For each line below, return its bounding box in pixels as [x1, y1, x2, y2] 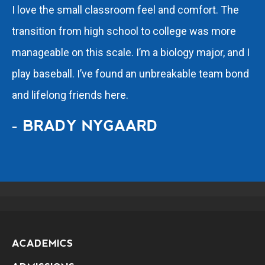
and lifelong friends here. [12, 89, 128, 102]
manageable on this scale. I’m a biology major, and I [12, 46, 250, 59]
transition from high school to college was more [12, 25, 236, 38]
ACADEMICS [12, 238, 73, 250]
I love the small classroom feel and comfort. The [12, 4, 239, 17]
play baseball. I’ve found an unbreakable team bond [12, 67, 249, 80]
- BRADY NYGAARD [12, 118, 158, 135]
